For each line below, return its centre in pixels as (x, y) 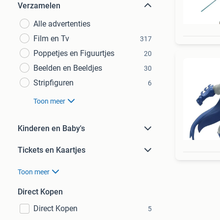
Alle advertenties (62, 24)
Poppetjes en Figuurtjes (74, 53)
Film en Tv (51, 39)
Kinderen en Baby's (51, 128)
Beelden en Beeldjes (68, 68)
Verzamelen (39, 6)
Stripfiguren (54, 83)
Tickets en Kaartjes (52, 150)
